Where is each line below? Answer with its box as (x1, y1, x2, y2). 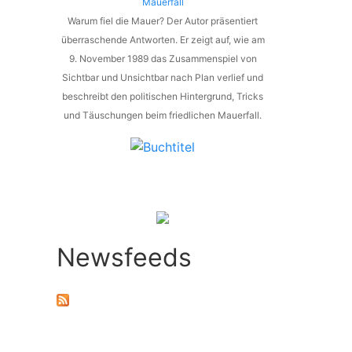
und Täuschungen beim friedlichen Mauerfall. (64, 108, 262, 121)
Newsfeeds (57, 242, 192, 273)
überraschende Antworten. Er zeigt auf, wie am (60, 33, 265, 46)
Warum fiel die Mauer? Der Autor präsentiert (68, 14, 258, 27)
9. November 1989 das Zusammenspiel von (68, 52, 257, 64)
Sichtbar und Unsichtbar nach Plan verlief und (62, 71, 263, 83)
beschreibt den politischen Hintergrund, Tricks (62, 90, 263, 102)
